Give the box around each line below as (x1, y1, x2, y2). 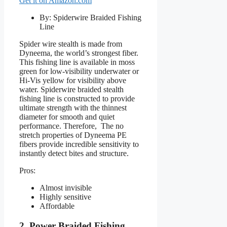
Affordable (40, 202, 74, 211)
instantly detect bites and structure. (19, 149, 129, 158)
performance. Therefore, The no (19, 122, 124, 131)
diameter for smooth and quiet (19, 112, 115, 122)
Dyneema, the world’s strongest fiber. (19, 49, 138, 58)
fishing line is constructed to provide (19, 94, 135, 103)
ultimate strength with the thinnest (19, 103, 127, 112)
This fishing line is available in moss (19, 58, 135, 67)
